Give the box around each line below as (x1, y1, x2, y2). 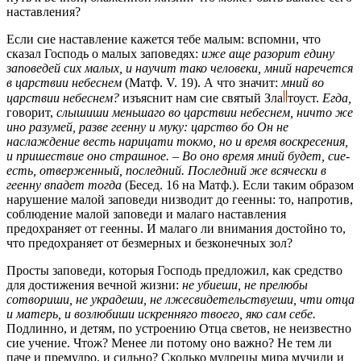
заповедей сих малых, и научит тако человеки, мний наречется (6, 61, 353, 76)
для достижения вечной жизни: (6, 278, 182, 293)
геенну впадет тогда (6, 178, 122, 193)
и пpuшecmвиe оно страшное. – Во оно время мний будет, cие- (6, 149, 350, 164)
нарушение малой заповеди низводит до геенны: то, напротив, (6, 193, 353, 207)
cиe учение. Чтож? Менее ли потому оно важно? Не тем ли (6, 336, 332, 351)
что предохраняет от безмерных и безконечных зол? (6, 236, 293, 251)
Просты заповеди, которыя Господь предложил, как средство (6, 263, 342, 278)
